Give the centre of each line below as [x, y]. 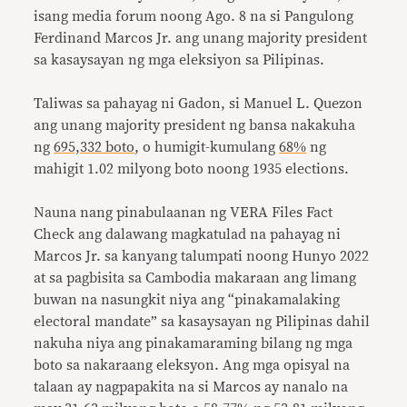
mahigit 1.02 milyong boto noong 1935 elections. [192, 169]
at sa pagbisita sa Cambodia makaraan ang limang [195, 278]
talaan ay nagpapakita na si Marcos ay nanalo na [191, 387]
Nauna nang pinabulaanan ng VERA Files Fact [184, 213]
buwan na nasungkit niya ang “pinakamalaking [187, 300]
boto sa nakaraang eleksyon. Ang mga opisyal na [192, 365]
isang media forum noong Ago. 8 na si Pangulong [194, 16]
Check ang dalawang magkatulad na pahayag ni [188, 234]
